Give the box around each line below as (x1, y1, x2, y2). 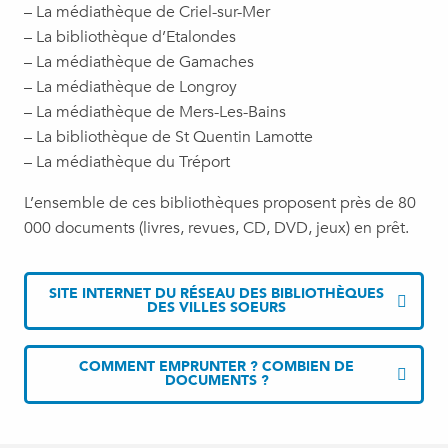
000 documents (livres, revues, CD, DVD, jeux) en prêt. (24, 216, 409, 239)
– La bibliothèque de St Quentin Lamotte (24, 125, 313, 148)
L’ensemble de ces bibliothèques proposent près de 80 (24, 191, 416, 214)
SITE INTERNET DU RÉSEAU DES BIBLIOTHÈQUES (49, 283, 384, 303)
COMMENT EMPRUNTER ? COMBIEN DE (79, 357, 354, 377)
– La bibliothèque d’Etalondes (24, 25, 236, 48)
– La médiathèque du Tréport (24, 150, 230, 173)
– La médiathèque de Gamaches (24, 50, 254, 73)
